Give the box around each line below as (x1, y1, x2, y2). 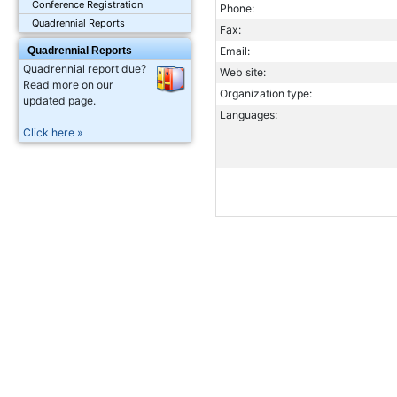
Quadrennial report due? (23, 62, 147, 76)
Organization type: (219, 87, 312, 101)
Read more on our (23, 78, 114, 92)
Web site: (219, 66, 266, 80)
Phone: (219, 2, 254, 16)
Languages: (219, 108, 277, 122)
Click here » (23, 126, 84, 140)
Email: (219, 44, 250, 58)
